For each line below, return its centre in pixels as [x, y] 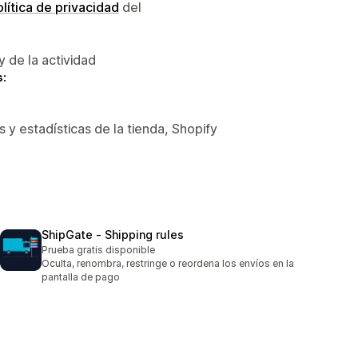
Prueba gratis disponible [98, 250]
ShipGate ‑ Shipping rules [113, 235]
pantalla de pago [81, 277]
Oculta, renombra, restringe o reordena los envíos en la [168, 264]
